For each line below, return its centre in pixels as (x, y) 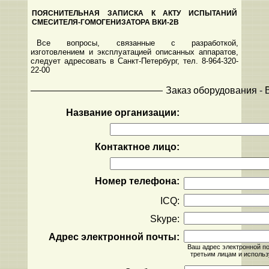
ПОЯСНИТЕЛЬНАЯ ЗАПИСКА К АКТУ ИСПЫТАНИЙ (134, 14)
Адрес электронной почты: (114, 237)
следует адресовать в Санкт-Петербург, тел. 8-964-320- (134, 61)
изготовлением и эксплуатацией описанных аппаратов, (134, 52)
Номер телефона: (138, 181)
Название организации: (123, 113)
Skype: (165, 219)
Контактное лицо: (138, 147)
